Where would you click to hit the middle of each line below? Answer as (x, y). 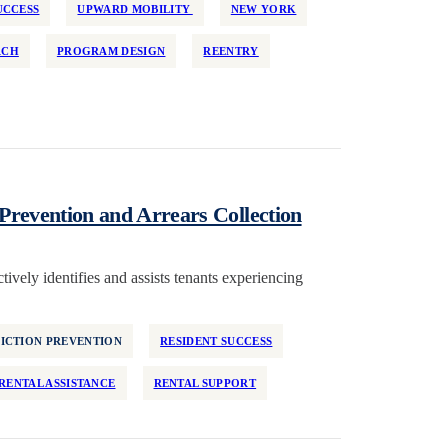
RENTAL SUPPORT (205, 383)
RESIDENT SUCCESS (216, 341)
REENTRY (231, 51)
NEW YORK (263, 9)
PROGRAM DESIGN (111, 51)
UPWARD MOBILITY (135, 9)
